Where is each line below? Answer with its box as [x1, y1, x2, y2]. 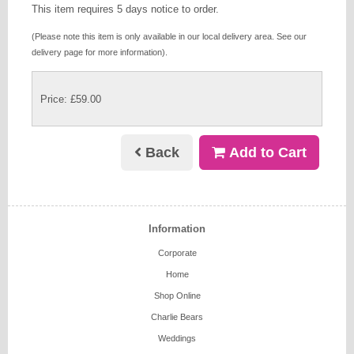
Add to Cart [225, 145, 307, 161]
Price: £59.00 [40, 92, 101, 105]
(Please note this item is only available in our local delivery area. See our [32, 31, 307, 41]
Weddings [158, 333, 196, 344]
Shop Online [153, 291, 201, 301]
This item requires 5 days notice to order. [32, 3, 219, 16]
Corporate [157, 248, 197, 258]
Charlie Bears [151, 312, 203, 322]
